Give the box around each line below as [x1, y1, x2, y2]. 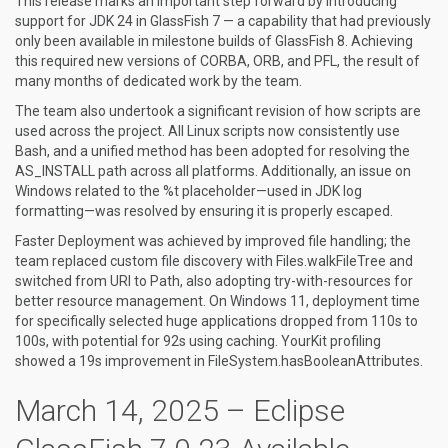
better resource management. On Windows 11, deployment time [15, 293, 420, 309]
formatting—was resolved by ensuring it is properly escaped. [15, 203, 393, 219]
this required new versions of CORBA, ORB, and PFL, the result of [15, 53, 420, 69]
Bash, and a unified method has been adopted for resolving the [15, 143, 410, 159]
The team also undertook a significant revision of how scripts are [15, 103, 421, 119]
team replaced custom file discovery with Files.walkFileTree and [15, 253, 413, 269]
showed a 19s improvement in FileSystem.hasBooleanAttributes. [15, 353, 423, 369]
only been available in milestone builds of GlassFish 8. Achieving [15, 33, 413, 49]
